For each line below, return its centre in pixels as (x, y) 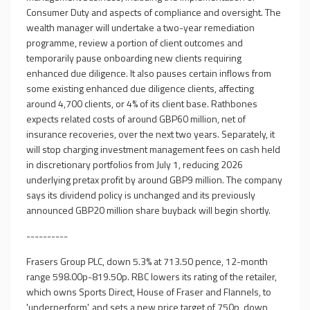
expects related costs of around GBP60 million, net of (136, 119)
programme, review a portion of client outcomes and (135, 43)
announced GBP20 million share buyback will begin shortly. (148, 210)
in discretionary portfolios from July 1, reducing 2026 (135, 164)
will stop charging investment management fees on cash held (153, 149)
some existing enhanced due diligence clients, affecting (140, 88)
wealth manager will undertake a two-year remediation (140, 27)
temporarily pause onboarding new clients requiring (134, 58)
